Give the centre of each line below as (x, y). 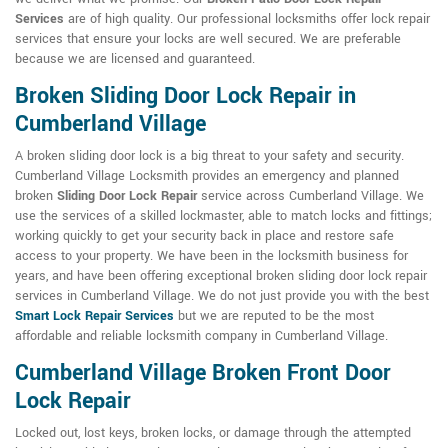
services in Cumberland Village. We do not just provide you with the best (222, 296)
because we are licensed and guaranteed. (135, 59)
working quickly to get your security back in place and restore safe (204, 236)
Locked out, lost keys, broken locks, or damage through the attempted (213, 433)
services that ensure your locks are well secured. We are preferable (208, 39)
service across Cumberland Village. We (310, 196)
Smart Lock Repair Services (94, 316)
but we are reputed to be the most (274, 316)
